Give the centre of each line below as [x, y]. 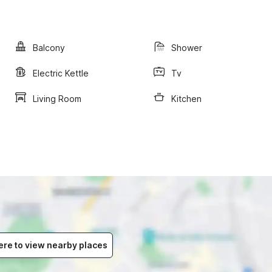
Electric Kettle [61, 73]
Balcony [49, 47]
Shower [187, 47]
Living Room [57, 98]
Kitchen [186, 98]
